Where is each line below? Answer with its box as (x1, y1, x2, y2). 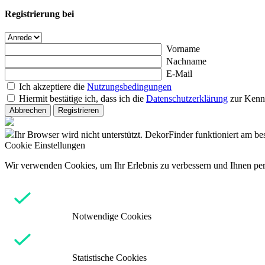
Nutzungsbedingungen (87, 82, 172, 92)
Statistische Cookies (72, 253, 147, 263)
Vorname (166, 44, 200, 54)
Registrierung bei (5, 9, 74, 20)
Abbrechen (9, 106, 46, 115)
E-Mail (166, 69, 192, 79)
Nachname (166, 56, 206, 67)
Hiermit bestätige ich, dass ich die (19, 93, 146, 104)
